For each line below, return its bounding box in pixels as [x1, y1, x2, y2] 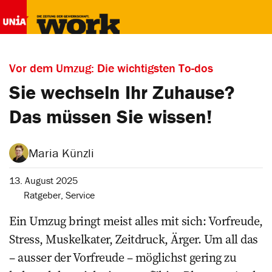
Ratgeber [24, 189, 61, 201]
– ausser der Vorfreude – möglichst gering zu [9, 249, 236, 266]
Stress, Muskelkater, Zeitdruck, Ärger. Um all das [9, 231, 258, 248]
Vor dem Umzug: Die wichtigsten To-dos [9, 60, 213, 75]
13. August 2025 [9, 174, 78, 186]
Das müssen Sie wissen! [9, 104, 212, 128]
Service [66, 189, 95, 201]
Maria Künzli [29, 145, 94, 160]
